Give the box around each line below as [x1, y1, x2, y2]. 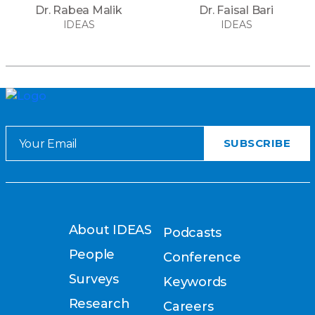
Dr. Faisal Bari [199, 4, 274, 17]
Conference [163, 250, 241, 265]
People [68, 247, 115, 262]
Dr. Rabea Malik [35, 4, 122, 17]
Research [68, 296, 130, 311]
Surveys [68, 271, 119, 287]
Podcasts [163, 225, 222, 240]
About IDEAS [68, 222, 152, 238]
